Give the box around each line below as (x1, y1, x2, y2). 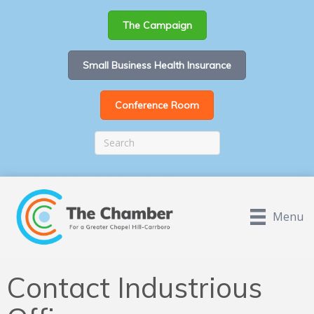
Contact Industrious (7, 270, 262, 306)
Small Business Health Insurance (83, 59, 231, 71)
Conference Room (115, 99, 199, 111)
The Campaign (122, 19, 192, 32)
